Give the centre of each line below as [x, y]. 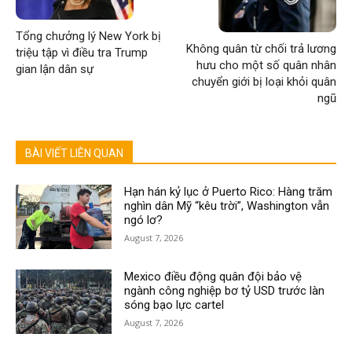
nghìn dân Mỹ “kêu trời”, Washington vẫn [227, 205]
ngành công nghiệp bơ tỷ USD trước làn [225, 290]
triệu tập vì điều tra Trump [82, 52]
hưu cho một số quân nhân [266, 65]
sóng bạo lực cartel [174, 304]
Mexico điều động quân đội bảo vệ [213, 276]
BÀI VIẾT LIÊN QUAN [74, 153]
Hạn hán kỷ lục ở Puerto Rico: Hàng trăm [229, 191]
